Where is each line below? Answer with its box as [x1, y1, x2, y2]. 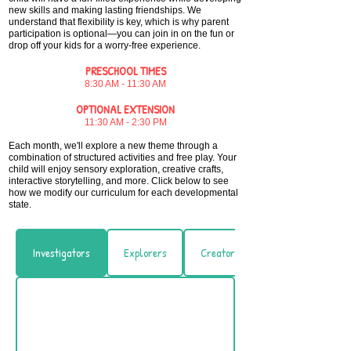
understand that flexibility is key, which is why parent [9, 16, 229, 27]
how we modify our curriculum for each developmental [9, 187, 238, 198]
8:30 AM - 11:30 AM [85, 78, 166, 89]
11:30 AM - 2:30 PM [84, 117, 167, 128]
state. [9, 199, 31, 210]
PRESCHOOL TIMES [85, 63, 166, 79]
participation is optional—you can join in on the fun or [9, 28, 234, 39]
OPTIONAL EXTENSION [76, 101, 175, 118]
